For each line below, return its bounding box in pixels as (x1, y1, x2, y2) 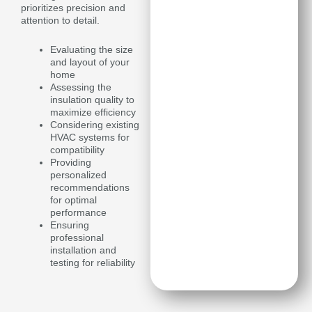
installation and (50, 244, 116, 256)
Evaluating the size (50, 44, 133, 55)
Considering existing (50, 119, 139, 130)
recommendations (50, 182, 130, 193)
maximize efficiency (50, 107, 136, 118)
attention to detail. (21, 14, 100, 26)
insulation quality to (50, 94, 134, 105)
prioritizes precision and (21, 1, 125, 13)
